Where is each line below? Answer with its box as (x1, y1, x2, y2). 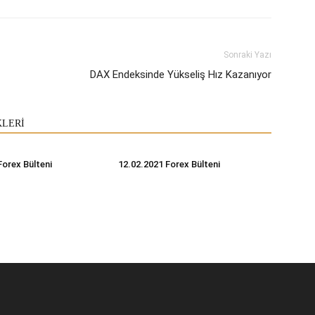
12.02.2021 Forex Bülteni (118, 158, 220, 169)
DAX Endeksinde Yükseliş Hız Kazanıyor (90, 67, 271, 81)
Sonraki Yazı (224, 49, 271, 60)
